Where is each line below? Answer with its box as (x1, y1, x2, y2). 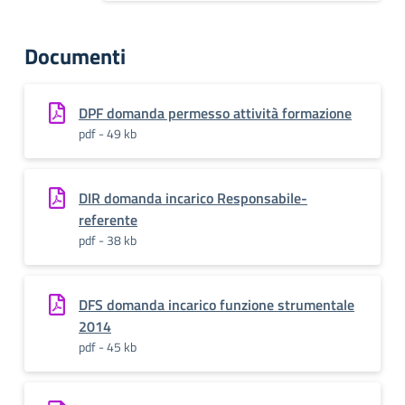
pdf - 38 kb (79, 231, 137, 250)
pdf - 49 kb (79, 124, 137, 143)
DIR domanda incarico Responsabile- (79, 187, 307, 209)
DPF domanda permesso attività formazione (79, 102, 352, 124)
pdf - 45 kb (79, 337, 137, 356)
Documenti (24, 40, 126, 72)
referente (79, 209, 137, 231)
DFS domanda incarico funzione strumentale (79, 294, 354, 316)
